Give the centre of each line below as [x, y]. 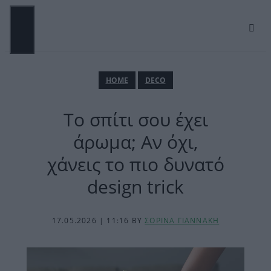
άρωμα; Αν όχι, [135, 142]
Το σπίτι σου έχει [135, 119]
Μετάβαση [26, 9]
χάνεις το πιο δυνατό [135, 164]
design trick [135, 187]
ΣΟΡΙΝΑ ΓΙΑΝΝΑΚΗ [182, 220]
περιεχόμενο [30, 29]
